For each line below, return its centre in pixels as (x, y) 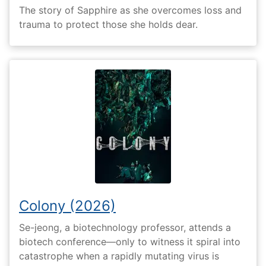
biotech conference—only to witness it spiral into (130, 242)
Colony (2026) (67, 205)
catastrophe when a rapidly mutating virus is (119, 256)
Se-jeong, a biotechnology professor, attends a (125, 228)
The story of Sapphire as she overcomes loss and (130, 10)
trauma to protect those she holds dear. (108, 24)
